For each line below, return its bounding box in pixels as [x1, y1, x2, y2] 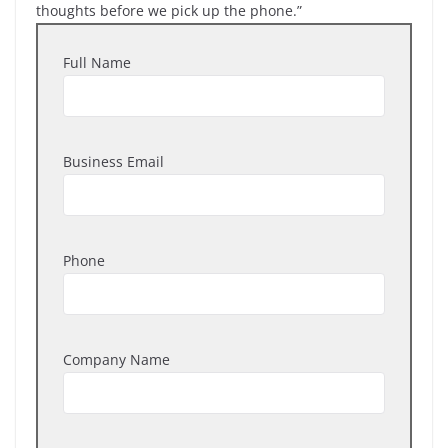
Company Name [63, 350, 170, 370]
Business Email [63, 152, 164, 172]
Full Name [63, 53, 131, 73]
